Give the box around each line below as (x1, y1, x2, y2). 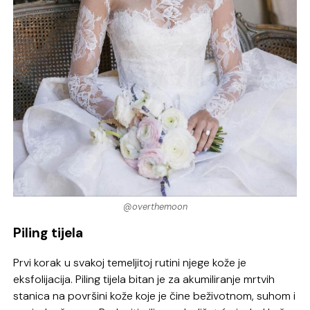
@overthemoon (122, 200, 188, 212)
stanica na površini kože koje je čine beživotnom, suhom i (13, 288, 296, 303)
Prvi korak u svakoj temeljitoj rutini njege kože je (13, 255, 247, 270)
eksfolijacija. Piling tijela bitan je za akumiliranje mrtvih (13, 271, 275, 286)
